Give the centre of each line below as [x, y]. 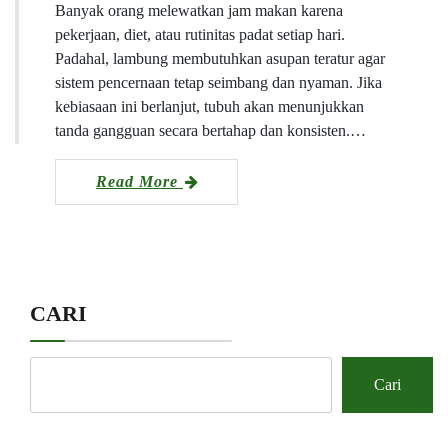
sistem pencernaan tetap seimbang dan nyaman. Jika [218, 82]
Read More [139, 181]
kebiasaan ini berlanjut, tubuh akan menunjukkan [209, 106]
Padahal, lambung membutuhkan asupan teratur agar [220, 58]
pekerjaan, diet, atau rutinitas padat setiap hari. [200, 34]
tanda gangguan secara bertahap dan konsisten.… [210, 130]
